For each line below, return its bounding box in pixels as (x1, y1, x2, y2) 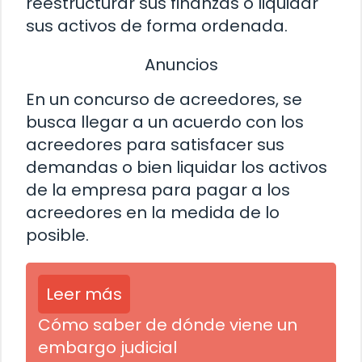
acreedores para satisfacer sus (26, 133, 284, 157)
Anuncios (144, 53, 218, 76)
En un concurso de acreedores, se (26, 88, 302, 112)
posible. (26, 224, 89, 247)
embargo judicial (38, 336, 177, 360)
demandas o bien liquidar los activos (26, 156, 327, 179)
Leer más (46, 283, 122, 306)
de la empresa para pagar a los (26, 179, 290, 202)
